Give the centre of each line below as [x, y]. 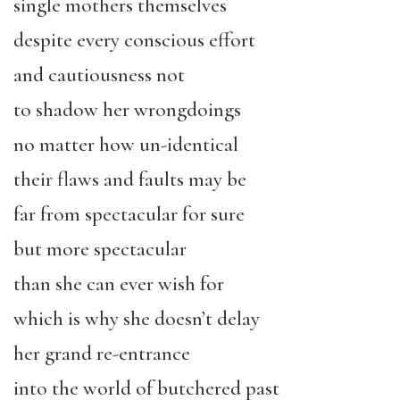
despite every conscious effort [134, 40]
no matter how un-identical [126, 145]
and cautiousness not [99, 75]
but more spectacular [100, 249]
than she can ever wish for [119, 284]
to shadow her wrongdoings [127, 110]
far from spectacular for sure [129, 214]
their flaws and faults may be [130, 179]
